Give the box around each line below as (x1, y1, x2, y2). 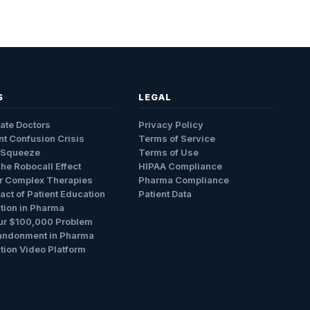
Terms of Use (138, 147, 199, 158)
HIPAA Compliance (138, 161, 223, 172)
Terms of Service (138, 133, 216, 144)
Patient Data (138, 188, 192, 199)
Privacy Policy (138, 119, 204, 130)
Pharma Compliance (138, 174, 230, 185)
